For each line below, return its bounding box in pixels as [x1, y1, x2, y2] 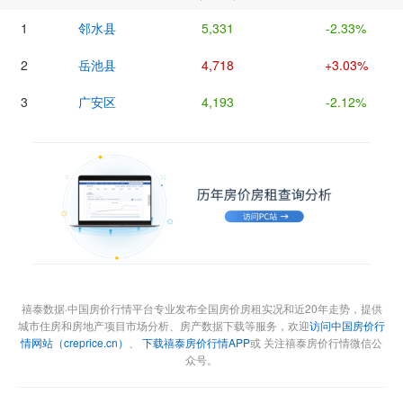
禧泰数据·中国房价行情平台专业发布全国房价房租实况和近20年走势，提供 [21, 300, 382, 316]
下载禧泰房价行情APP [142, 334, 250, 350]
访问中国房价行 [309, 317, 385, 333]
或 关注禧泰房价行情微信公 [250, 334, 382, 350]
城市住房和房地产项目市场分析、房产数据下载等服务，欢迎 [18, 317, 309, 333]
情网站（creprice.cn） [21, 334, 129, 350]
